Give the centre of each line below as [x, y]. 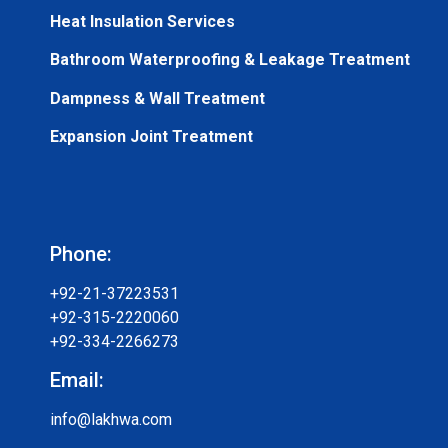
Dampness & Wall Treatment [157, 98]
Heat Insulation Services [142, 21]
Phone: [81, 253]
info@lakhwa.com [111, 419]
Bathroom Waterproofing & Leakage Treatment [230, 60]
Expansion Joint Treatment [151, 137]
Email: [77, 379]
